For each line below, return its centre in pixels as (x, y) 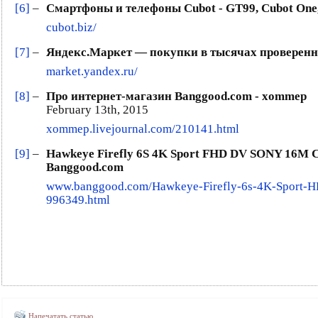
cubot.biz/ (71, 28)
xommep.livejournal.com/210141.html (143, 129)
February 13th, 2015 (97, 110)
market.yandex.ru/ (92, 72)
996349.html (78, 200)
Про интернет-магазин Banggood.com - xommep (176, 97)
